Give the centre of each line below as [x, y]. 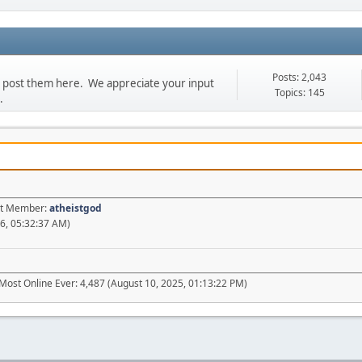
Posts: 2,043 [299, 77]
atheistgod [76, 208]
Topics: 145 [299, 92]
